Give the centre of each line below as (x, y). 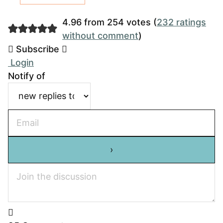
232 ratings (181, 22)
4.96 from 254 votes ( (109, 22)
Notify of (27, 76)
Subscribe (38, 49)
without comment (100, 35)
